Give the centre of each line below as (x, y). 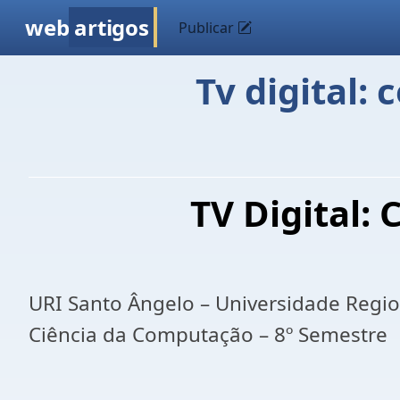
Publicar (208, 28)
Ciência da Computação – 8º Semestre (208, 334)
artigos (112, 27)
